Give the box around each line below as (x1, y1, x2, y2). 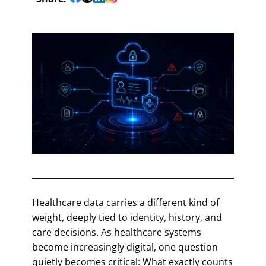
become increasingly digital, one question (32, 240, 218, 254)
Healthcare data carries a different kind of (32, 195, 219, 209)
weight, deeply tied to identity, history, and (32, 210, 222, 224)
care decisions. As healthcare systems (32, 225, 201, 239)
